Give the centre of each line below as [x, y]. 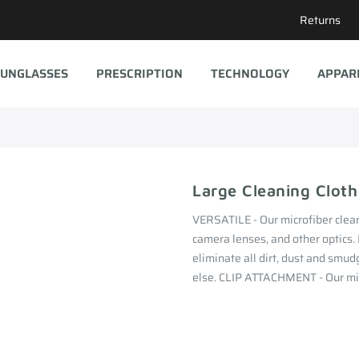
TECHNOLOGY [250, 73]
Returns [320, 20]
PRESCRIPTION [139, 73]
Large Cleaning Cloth [275, 190]
